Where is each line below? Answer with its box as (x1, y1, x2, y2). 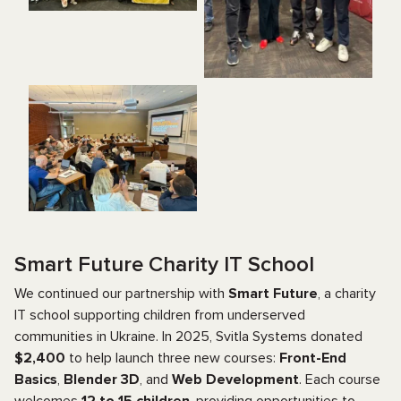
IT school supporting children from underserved (14, 305, 305, 324)
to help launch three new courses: (65, 348, 279, 367)
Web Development (172, 370, 299, 388)
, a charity (318, 284, 376, 303)
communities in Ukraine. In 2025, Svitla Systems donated (14, 327, 363, 346)
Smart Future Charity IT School (14, 251, 314, 277)
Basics (14, 370, 57, 388)
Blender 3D (64, 370, 140, 388)
